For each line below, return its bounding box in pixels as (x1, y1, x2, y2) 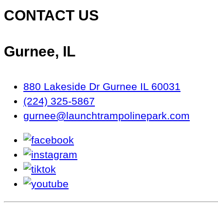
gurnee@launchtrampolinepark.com (23, 109, 190, 121)
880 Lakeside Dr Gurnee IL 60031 (23, 80, 181, 92)
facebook (73, 134, 116, 145)
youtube (68, 178, 106, 189)
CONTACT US (4, 7, 99, 23)
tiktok (55, 163, 80, 175)
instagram (77, 148, 123, 160)
